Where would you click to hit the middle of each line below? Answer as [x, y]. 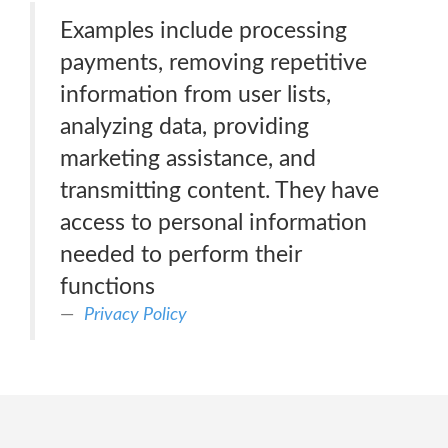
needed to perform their [181, 254]
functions [107, 286]
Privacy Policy [135, 314]
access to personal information [213, 222]
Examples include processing [203, 30]
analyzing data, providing [184, 126]
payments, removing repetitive [213, 62]
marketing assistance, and [188, 158]
